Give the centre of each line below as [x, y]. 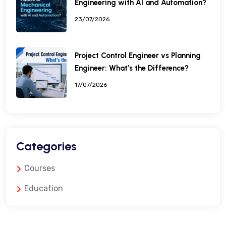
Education [44, 189]
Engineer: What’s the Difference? [132, 68]
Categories [46, 146]
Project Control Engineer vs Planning [138, 56]
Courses [40, 168]
